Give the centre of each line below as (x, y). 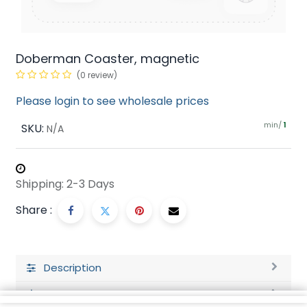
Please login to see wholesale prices (112, 101)
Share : (34, 210)
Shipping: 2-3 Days (65, 184)
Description (73, 268)
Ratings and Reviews (97, 294)
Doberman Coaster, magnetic (108, 59)
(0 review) (97, 75)
